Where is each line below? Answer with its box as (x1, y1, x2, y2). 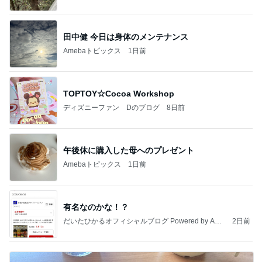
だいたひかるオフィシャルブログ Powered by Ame (63, 216, 225, 225)
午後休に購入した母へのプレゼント (63, 145, 194, 155)
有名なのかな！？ (63, 202, 129, 212)
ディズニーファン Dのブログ (63, 103, 160, 112)
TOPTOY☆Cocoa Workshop (63, 88, 174, 98)
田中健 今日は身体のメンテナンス (63, 32, 188, 42)
